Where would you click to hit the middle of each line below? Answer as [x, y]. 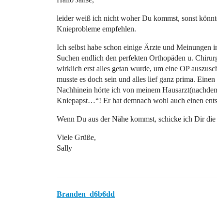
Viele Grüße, [76, 137]
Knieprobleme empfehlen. [96, 29]
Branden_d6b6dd [86, 194]
